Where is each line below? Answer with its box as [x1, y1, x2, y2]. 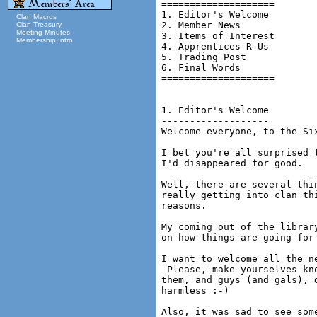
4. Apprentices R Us [161, 41, 269, 52]
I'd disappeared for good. [161, 158, 303, 168]
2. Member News [161, 20, 241, 30]
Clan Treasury [16, 21, 62, 28]
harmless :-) [161, 285, 229, 296]
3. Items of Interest [161, 30, 275, 41]
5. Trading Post [161, 52, 246, 62]
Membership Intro [16, 36, 73, 44]
